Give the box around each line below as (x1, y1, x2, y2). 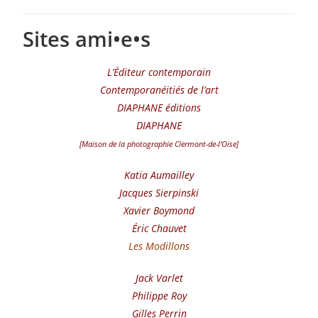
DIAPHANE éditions (117, 101, 201, 114)
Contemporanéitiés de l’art (99, 83, 219, 97)
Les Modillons (128, 239, 190, 253)
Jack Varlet (135, 271, 183, 285)
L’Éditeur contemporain (107, 65, 211, 79)
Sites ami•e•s (23, 25, 151, 53)
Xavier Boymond (124, 204, 194, 217)
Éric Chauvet (131, 221, 187, 235)
